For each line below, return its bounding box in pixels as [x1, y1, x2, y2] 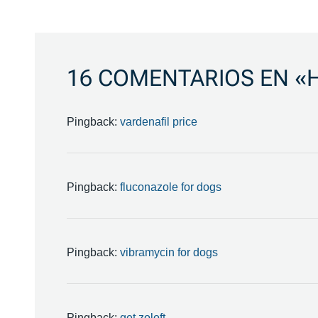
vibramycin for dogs [119, 246, 218, 258]
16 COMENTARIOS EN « [66, 65, 307, 92]
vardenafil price [119, 116, 197, 128]
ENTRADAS [33, 59, 203, 99]
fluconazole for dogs [119, 181, 221, 193]
